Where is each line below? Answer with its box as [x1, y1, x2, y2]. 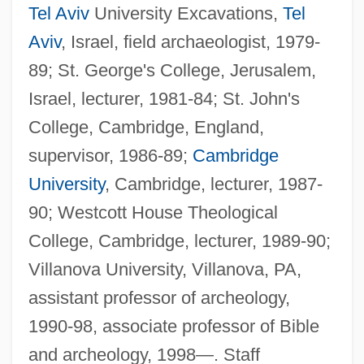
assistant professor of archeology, [28, 288, 290, 309]
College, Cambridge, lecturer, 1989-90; [28, 231, 331, 252]
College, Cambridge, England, [28, 117, 264, 138]
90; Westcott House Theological [28, 202, 278, 223]
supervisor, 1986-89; [28, 145, 193, 167]
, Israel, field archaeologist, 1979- [60, 32, 320, 53]
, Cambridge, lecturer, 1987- [104, 174, 323, 195]
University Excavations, [89, 3, 283, 24]
